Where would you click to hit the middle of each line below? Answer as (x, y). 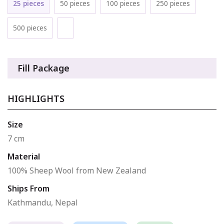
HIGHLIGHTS (36, 98)
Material (24, 156)
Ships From (28, 188)
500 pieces (30, 27)
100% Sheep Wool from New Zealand (77, 170)
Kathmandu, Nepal (43, 202)
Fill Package (43, 68)
